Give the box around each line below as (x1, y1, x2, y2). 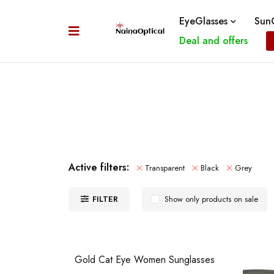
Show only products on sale (165, 193, 258, 205)
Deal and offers (179, 34, 248, 48)
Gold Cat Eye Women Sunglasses (75, 253, 215, 267)
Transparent (145, 162, 185, 174)
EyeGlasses (179, 14, 228, 28)
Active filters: (68, 160, 129, 174)
